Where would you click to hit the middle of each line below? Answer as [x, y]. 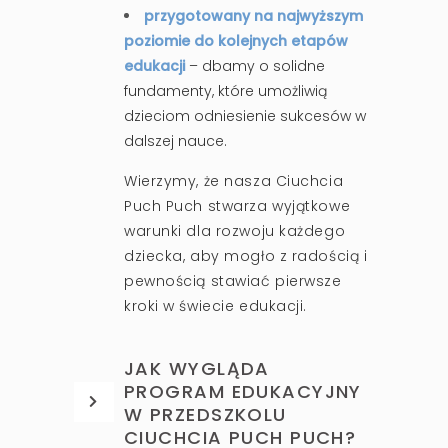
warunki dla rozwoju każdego [235, 230]
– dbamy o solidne [257, 65]
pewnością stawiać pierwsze [233, 280]
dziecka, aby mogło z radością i [246, 255]
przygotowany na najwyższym [253, 15]
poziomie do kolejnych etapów [236, 40]
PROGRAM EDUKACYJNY [243, 391]
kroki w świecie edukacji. [215, 305]
